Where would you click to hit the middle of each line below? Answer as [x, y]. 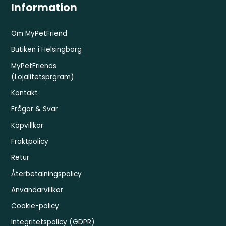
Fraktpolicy [30, 141]
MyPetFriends [34, 66]
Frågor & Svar [35, 109]
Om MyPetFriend [39, 33]
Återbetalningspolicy [47, 174]
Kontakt [25, 93]
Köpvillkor [27, 125]
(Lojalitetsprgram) [43, 77]
